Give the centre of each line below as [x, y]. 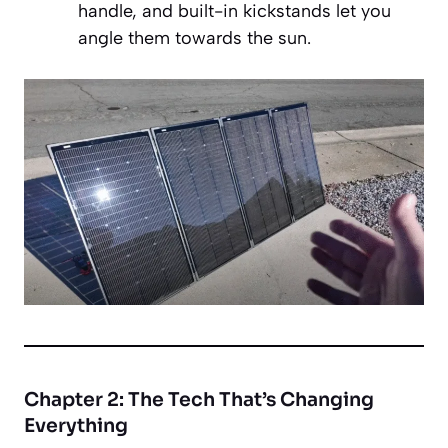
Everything [76, 425]
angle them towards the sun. [194, 38]
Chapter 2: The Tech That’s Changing [199, 399]
